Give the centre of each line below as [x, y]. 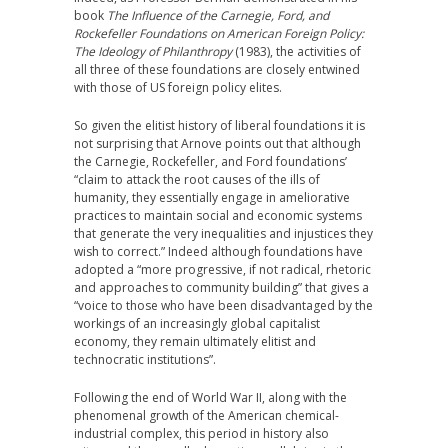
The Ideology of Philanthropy [153, 51]
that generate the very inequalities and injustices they [223, 233]
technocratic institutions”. [145, 359]
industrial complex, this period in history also [201, 433]
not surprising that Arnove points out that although [217, 143]
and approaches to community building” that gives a [221, 287]
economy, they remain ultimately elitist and [195, 341]
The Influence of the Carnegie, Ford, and [218, 15]
